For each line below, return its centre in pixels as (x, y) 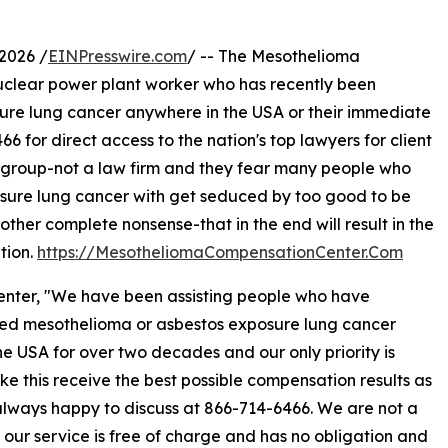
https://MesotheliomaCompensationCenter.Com (220, 252)
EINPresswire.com (117, 56)
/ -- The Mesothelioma (273, 56)
